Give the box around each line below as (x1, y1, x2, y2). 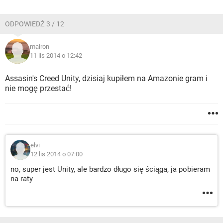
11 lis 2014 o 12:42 (30, 52, 82, 59)
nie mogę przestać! (5, 84, 72, 93)
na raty (10, 174, 33, 183)
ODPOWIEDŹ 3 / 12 (5, 20, 64, 28)
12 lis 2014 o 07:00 (30, 150, 83, 158)
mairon (30, 43, 49, 50)
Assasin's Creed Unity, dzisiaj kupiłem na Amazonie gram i (5, 74, 208, 83)
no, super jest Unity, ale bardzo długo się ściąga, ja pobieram (10, 165, 210, 174)
